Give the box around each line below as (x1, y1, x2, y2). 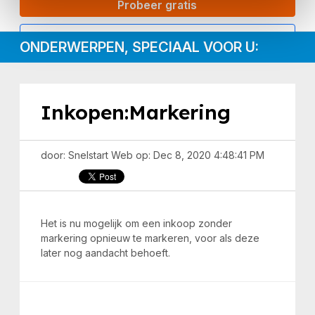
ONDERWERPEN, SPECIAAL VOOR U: (20, 39, 259, 56)
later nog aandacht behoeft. (41, 247, 171, 259)
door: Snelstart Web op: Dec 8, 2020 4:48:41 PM (41, 149, 265, 161)
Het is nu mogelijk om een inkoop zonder (41, 217, 233, 229)
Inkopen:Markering (41, 100, 231, 124)
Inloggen (133, 29, 181, 44)
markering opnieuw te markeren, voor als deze (41, 232, 260, 244)
